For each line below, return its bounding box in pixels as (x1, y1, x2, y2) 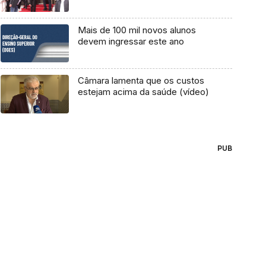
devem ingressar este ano (77, 35, 184, 47)
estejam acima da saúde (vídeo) (77, 86, 209, 98)
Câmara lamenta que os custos (77, 75, 204, 87)
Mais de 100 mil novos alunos (77, 24, 196, 36)
